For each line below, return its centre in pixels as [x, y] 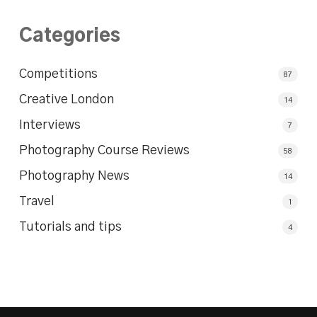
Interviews [50, 126]
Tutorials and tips [70, 227]
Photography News [74, 177]
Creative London [66, 100]
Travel [36, 202]
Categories [69, 36]
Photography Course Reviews [104, 151]
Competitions [58, 75]
